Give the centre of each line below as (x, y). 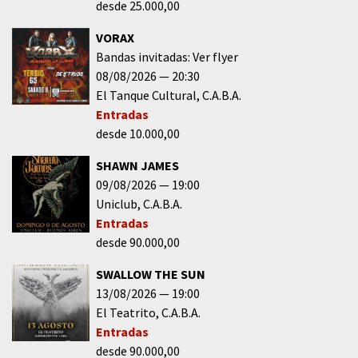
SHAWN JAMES (137, 165)
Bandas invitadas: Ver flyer (167, 56)
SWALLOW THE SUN (150, 274)
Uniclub (116, 203)
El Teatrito (125, 312)
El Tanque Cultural (146, 95)
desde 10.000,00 (137, 133)
